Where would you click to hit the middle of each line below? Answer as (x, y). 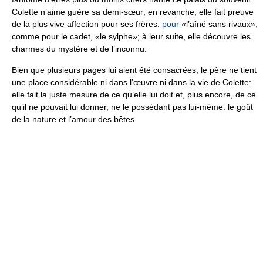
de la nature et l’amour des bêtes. (74, 119)
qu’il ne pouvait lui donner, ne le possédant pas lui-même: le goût (132, 107)
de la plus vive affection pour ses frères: (87, 24)
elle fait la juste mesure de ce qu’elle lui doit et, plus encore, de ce (134, 95)
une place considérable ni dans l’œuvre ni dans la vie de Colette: (131, 82)
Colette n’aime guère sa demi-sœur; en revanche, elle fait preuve (133, 12)
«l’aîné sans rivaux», (218, 24)
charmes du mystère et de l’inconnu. (79, 49)
